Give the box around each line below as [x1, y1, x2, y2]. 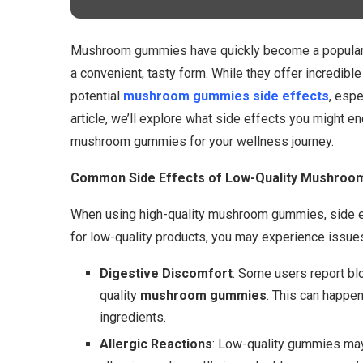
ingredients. [100, 309, 166, 325]
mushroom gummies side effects [123, 88, 329, 104]
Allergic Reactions [100, 335, 212, 352]
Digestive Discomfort [100, 265, 233, 281]
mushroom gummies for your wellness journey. [70, 133, 334, 149]
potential [70, 88, 123, 104]
